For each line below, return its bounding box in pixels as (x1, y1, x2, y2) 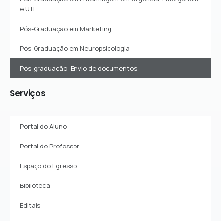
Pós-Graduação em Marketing (20, 24, 111, 33)
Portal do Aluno (20, 121, 67, 131)
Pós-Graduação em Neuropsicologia (20, 43, 130, 53)
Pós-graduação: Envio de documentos (20, 63, 137, 73)
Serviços (10, 87, 46, 99)
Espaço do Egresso (20, 161, 77, 170)
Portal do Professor (20, 141, 79, 150)
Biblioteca (20, 181, 50, 190)
